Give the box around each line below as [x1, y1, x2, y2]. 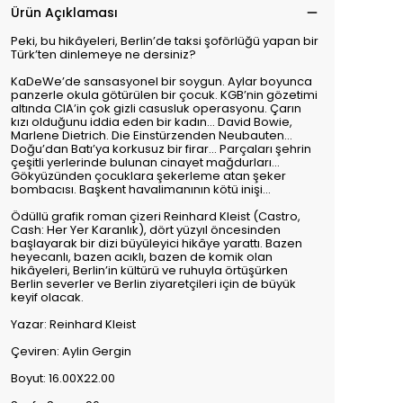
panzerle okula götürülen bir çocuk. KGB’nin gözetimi [11, 86, 318, 103]
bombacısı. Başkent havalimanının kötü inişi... [11, 181, 271, 198]
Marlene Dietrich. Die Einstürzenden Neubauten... [11, 127, 292, 144]
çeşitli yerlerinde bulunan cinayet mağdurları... [11, 154, 280, 171]
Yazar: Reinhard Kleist [11, 316, 136, 333]
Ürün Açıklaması [11, 4, 118, 22]
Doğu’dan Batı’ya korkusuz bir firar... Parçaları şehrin [11, 140, 311, 157]
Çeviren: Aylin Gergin [11, 343, 131, 360]
